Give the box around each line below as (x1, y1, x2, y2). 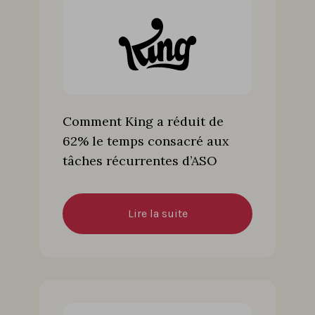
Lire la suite (127, 206, 188, 220)
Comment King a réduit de (63, 112, 224, 129)
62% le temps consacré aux (63, 132, 229, 149)
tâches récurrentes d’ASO (63, 152, 217, 169)
